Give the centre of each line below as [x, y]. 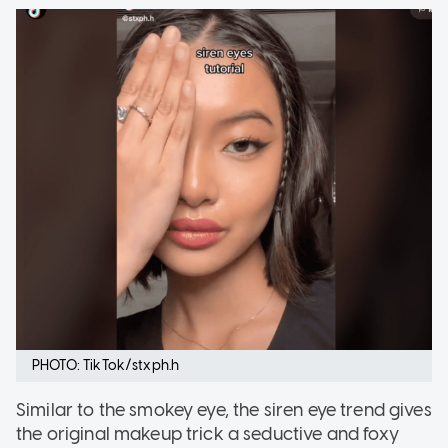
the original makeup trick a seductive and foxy [207, 433]
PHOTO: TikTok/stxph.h [106, 365]
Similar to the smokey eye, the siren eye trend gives [224, 409]
